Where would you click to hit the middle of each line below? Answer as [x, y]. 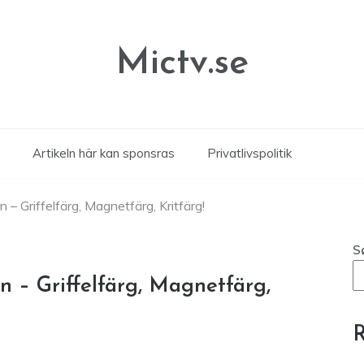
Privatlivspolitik [249, 153]
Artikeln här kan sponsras [103, 153]
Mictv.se [182, 64]
